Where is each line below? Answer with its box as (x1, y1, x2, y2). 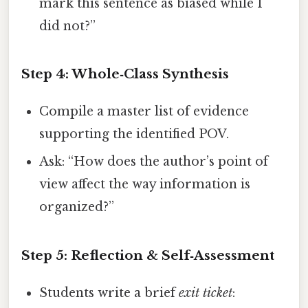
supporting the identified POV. (39, 126, 230, 142)
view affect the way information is (39, 177, 251, 192)
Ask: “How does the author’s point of (39, 154, 269, 170)
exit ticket (179, 285, 233, 301)
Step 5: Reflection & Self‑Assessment (21, 247, 274, 264)
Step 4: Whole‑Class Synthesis (21, 66, 229, 82)
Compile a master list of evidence (39, 104, 250, 120)
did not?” (39, 18, 96, 34)
